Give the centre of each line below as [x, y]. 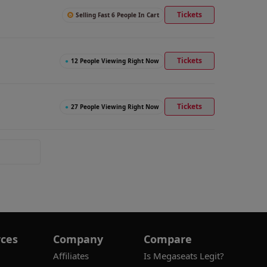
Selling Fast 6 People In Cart [117, 15]
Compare [167, 239]
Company [78, 239]
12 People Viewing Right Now [115, 60]
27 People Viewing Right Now [115, 106]
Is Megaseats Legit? [184, 256]
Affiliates [71, 256]
